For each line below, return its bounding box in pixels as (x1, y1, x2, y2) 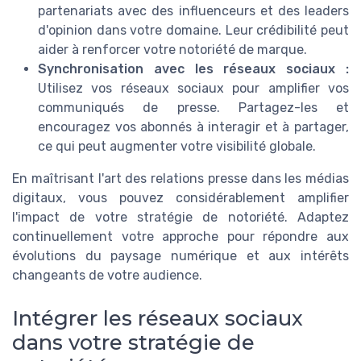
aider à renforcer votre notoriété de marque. (38, 41, 307, 57)
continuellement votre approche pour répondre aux (12, 228, 349, 244)
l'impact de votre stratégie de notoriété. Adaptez (12, 209, 349, 225)
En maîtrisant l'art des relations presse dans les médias (12, 170, 349, 186)
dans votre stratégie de (12, 329, 255, 355)
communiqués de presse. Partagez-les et (38, 99, 349, 115)
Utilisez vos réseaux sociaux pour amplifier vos (38, 80, 349, 96)
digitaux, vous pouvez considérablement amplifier (12, 189, 349, 205)
